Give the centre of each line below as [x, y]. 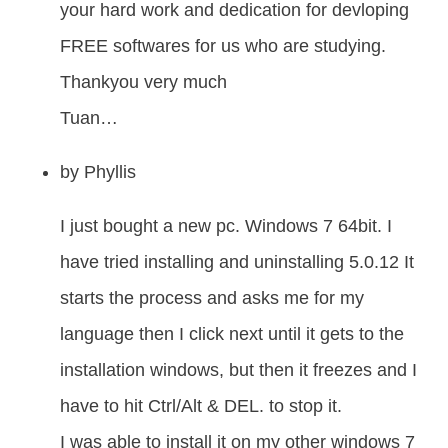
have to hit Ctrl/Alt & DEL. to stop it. [201, 406]
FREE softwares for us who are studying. [223, 46]
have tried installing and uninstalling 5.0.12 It [237, 262]
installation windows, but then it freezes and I [238, 370]
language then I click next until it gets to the [232, 334]
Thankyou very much [143, 82]
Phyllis [110, 172]
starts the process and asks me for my [212, 298]
